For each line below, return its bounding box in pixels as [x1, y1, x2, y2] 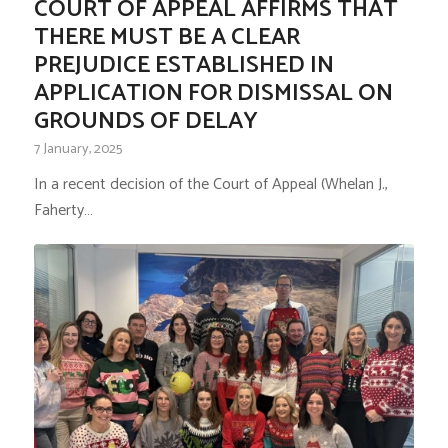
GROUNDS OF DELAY [33, 101, 258, 141]
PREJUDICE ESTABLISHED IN [33, 45, 334, 85]
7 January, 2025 [33, 136, 122, 161]
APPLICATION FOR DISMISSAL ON [33, 73, 393, 113]
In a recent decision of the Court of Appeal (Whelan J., [33, 170, 388, 198]
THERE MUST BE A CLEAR [33, 17, 300, 57]
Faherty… [33, 196, 93, 224]
